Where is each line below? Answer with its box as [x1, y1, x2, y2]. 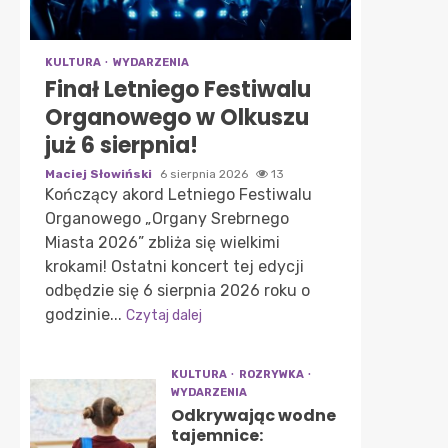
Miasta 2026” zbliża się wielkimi [45, 233, 280, 252]
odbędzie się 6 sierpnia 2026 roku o [45, 281, 310, 300]
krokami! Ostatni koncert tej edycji [45, 257, 304, 276]
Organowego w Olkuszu [45, 102, 309, 133]
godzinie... [45, 305, 126, 324]
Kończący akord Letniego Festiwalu [45, 185, 312, 204]
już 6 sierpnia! [45, 130, 198, 161]
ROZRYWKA [238, 368, 306, 381]
